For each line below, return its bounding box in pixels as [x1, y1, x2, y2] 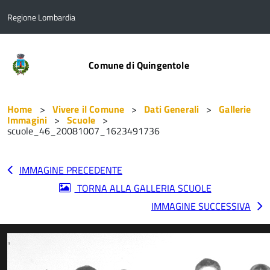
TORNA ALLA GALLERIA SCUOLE [74, 181, 212, 195]
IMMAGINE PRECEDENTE [19, 163, 122, 177]
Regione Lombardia [7, 11, 75, 24]
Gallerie [219, 102, 251, 116]
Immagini [7, 113, 48, 127]
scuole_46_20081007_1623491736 [7, 124, 160, 138]
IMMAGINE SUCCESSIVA [151, 199, 251, 213]
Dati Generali [144, 102, 199, 116]
